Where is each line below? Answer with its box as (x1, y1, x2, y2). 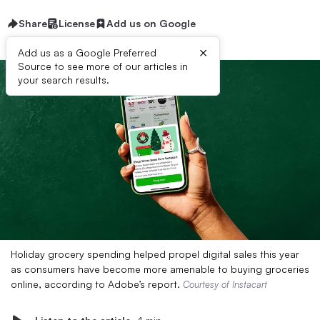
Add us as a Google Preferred (18, 46, 156, 59)
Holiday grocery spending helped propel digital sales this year (11, 248, 299, 260)
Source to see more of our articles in (18, 60, 188, 72)
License (59, 17, 95, 29)
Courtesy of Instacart (183, 279, 267, 290)
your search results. (18, 74, 109, 86)
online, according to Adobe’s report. (11, 278, 183, 290)
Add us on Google (106, 17, 196, 29)
